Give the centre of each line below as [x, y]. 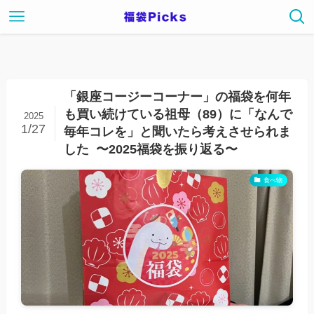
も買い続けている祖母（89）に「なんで [178, 114]
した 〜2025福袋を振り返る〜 [150, 149]
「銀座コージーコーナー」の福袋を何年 [177, 96]
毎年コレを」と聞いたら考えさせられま [177, 131]
